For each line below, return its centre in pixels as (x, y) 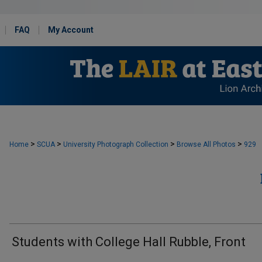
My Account (71, 30)
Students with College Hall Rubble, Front (129, 242)
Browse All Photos (206, 144)
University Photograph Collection (116, 144)
